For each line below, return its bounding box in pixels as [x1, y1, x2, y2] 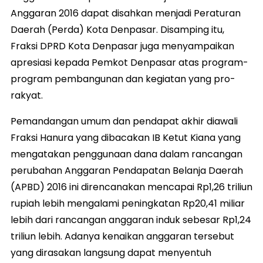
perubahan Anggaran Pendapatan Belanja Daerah [11, 164, 243, 178]
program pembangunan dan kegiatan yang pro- [11, 72, 235, 86]
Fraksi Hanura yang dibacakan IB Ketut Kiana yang [11, 131, 241, 145]
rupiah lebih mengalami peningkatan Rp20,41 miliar [11, 197, 245, 211]
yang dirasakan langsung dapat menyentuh [11, 246, 211, 260]
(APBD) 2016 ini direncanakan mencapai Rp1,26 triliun [11, 180, 252, 194]
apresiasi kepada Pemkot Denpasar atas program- [11, 56, 248, 70]
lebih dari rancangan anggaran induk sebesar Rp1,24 [11, 213, 251, 227]
